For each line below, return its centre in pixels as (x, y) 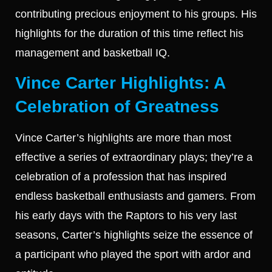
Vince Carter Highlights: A (120, 83)
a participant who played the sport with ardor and (133, 255)
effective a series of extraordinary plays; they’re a (134, 158)
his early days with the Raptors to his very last (126, 216)
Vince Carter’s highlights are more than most (123, 138)
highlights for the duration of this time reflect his (129, 33)
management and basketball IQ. (93, 53)
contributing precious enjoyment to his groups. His (136, 14)
